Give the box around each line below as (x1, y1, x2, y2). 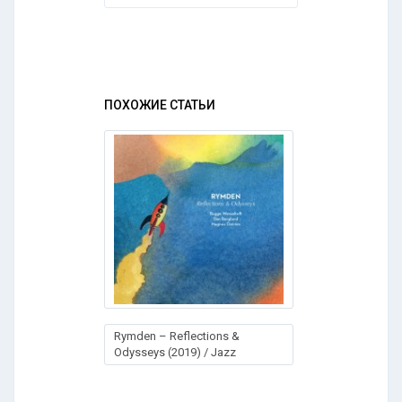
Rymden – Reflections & (114, 329, 240, 343)
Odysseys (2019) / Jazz (114, 345, 236, 359)
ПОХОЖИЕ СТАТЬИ (104, 98, 215, 112)
